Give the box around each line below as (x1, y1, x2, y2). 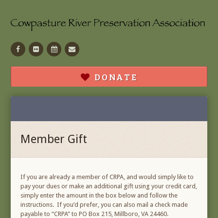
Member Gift (20, 132, 88, 146)
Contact (79, 42, 101, 50)
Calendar (61, 42, 87, 50)
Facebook (25, 42, 53, 50)
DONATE (91, 71, 138, 83)
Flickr (43, 42, 57, 50)
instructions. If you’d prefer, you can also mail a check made (20, 201, 188, 209)
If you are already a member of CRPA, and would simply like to (20, 173, 194, 181)
